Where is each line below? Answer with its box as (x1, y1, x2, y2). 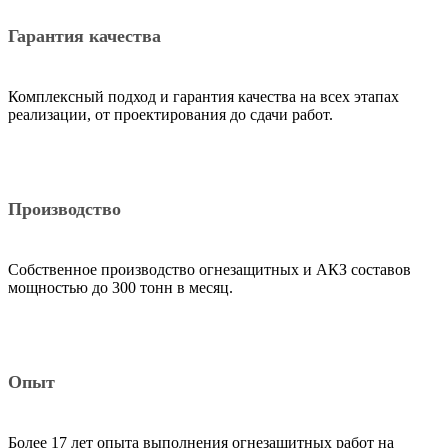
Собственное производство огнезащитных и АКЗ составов (8, 260, 411, 278)
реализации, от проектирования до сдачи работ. (8, 105, 333, 123)
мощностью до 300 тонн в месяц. (8, 278, 233, 296)
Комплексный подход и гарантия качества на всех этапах (8, 87, 399, 105)
